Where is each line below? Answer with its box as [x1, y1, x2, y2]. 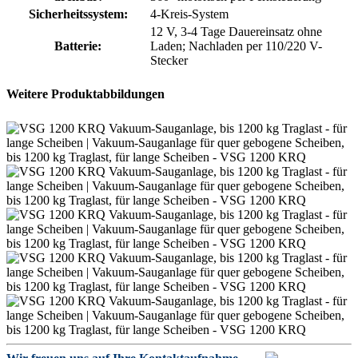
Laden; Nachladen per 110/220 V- [150, 39, 322, 54]
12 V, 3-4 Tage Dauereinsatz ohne [150, 25, 322, 39]
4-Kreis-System [150, 7, 229, 22]
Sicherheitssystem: [28, 7, 128, 22]
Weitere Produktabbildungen [6, 87, 165, 101]
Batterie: [54, 39, 101, 54]
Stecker [150, 54, 188, 68]
